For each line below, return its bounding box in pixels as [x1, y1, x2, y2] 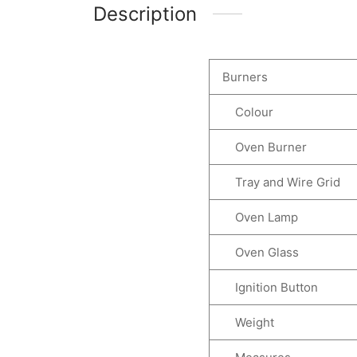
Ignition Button [219, 279, 318, 295]
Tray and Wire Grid [219, 174, 340, 190]
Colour [219, 104, 273, 120]
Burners [219, 69, 268, 84]
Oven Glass [219, 244, 299, 260]
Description [93, 2, 197, 25]
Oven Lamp [219, 209, 298, 225]
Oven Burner [219, 139, 307, 155]
